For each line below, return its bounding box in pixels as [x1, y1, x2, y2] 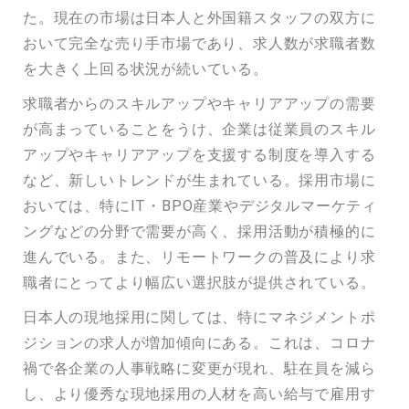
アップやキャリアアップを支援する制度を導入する [23, 146, 376, 162]
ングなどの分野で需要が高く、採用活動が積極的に [23, 223, 376, 238]
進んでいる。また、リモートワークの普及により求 [23, 248, 376, 264]
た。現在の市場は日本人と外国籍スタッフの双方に [23, 9, 376, 25]
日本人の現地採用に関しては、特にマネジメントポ [23, 309, 376, 324]
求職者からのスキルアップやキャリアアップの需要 [23, 95, 376, 110]
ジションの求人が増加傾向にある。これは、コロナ [23, 334, 376, 350]
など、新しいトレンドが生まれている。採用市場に [23, 172, 376, 187]
